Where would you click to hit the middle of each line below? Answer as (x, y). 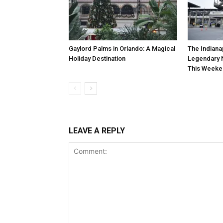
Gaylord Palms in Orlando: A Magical (122, 49)
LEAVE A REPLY (97, 131)
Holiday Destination (97, 58)
